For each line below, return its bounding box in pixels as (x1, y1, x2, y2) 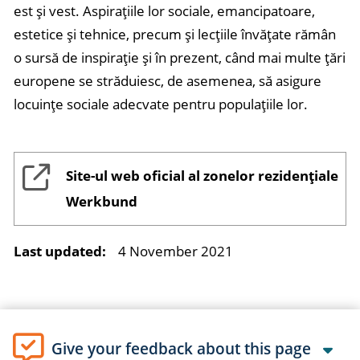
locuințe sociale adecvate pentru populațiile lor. (14, 95, 308, 113)
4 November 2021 (118, 242, 233, 260)
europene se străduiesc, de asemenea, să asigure (14, 72, 321, 90)
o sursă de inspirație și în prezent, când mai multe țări (14, 48, 346, 67)
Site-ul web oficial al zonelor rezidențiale (66, 166, 338, 185)
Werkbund (66, 192, 137, 211)
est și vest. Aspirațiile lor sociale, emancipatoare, (14, 2, 315, 20)
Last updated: (14, 242, 106, 260)
